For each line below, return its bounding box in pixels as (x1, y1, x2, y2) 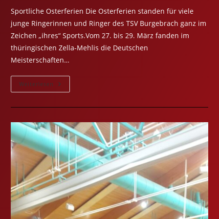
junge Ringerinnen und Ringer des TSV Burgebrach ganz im (11, 18, 207, 28)
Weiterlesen (19, 80, 54, 88)
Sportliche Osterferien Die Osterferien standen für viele (11, 6, 194, 16)
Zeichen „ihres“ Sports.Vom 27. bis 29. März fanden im (11, 30, 190, 40)
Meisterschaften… (11, 55, 70, 65)
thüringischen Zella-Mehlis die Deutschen (11, 43, 149, 52)
